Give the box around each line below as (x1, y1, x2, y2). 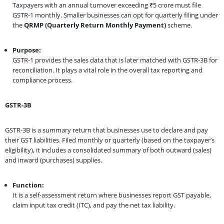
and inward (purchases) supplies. (5, 155, 102, 164)
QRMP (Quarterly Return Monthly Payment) (24, 20, 166, 29)
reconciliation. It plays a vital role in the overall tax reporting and (12, 65, 202, 74)
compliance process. (12, 75, 72, 84)
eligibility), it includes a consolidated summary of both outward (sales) (5, 145, 211, 154)
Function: (12, 180, 44, 189)
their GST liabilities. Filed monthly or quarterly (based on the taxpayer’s (5, 135, 214, 144)
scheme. (166, 20, 192, 29)
